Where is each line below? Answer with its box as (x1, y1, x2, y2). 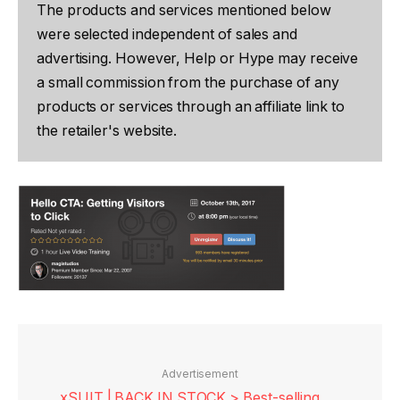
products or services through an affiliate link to (37, 98, 346, 115)
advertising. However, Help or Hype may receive (37, 50, 359, 67)
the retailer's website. (37, 122, 178, 139)
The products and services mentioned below (37, 2, 331, 19)
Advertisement (162, 367, 238, 381)
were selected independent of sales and (37, 26, 297, 43)
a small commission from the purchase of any (37, 74, 339, 91)
